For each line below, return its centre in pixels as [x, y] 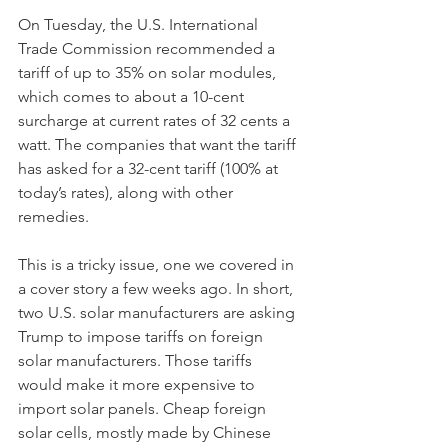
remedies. [53, 216]
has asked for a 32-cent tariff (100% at [150, 168]
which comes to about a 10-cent [133, 96]
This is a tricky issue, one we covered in [158, 264]
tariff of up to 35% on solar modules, [149, 72]
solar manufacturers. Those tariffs [137, 360]
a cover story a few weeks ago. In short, [157, 288]
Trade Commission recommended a [148, 48]
